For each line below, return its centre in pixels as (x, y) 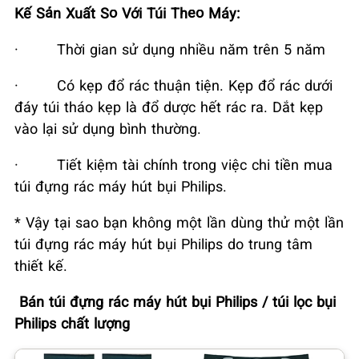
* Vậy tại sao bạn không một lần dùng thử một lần (179, 222)
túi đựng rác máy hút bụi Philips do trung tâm (163, 243)
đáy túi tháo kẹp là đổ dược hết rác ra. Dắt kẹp (169, 106)
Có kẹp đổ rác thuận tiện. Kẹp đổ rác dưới (195, 85)
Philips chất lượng (72, 323)
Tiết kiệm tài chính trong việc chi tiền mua (195, 164)
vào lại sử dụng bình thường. (108, 128)
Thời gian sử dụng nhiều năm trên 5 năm (191, 48)
